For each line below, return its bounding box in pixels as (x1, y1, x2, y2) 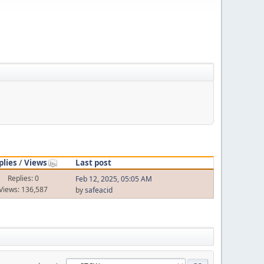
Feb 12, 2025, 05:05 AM (75, 174, 152, 184)
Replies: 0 (8, 173, 39, 183)
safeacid (84, 185, 113, 195)
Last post (75, 157, 111, 168)
